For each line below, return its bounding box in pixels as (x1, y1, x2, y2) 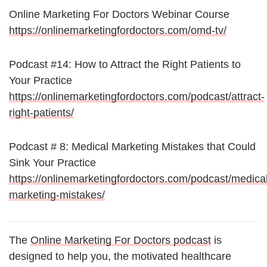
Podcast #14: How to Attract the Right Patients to (9, 58, 241, 71)
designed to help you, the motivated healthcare (9, 250, 231, 263)
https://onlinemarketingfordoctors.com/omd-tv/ (9, 24, 226, 37)
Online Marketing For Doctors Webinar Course (9, 8, 229, 21)
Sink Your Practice (9, 157, 96, 169)
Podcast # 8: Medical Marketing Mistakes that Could (9, 141, 256, 153)
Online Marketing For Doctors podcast (30, 234, 211, 247)
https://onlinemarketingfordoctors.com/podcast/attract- (9, 91, 265, 103)
